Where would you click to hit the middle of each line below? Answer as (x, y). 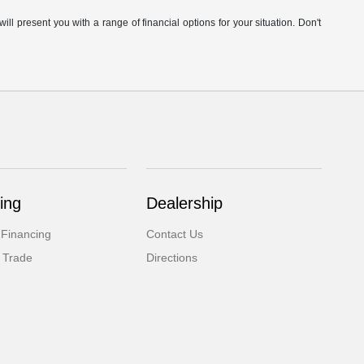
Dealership (185, 204)
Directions (172, 258)
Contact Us (175, 234)
